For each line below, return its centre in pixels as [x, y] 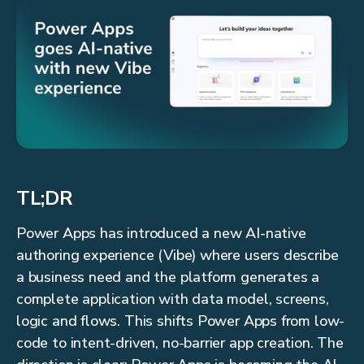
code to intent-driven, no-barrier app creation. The [180, 343]
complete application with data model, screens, [173, 299]
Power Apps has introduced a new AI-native [161, 234]
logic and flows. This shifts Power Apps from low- [181, 321]
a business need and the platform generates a [168, 277]
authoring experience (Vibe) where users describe [178, 256]
